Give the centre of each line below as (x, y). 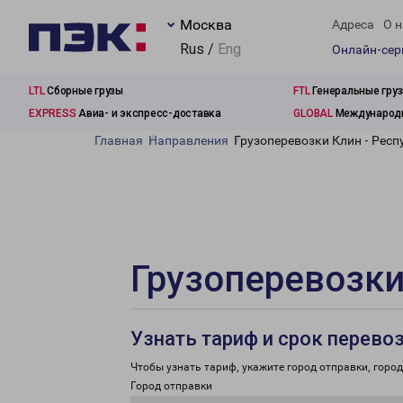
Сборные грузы (84, 91)
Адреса (353, 25)
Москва (206, 25)
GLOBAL (313, 113)
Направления (188, 140)
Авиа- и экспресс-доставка (148, 113)
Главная (119, 140)
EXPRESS (53, 113)
